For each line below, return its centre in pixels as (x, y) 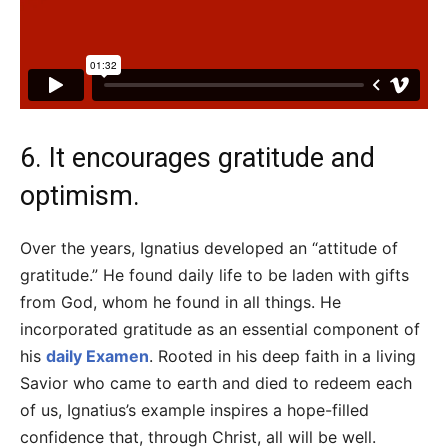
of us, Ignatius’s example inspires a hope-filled (194, 409)
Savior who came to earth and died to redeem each (216, 382)
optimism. (80, 195)
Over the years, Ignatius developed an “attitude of (209, 247)
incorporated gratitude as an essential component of (220, 328)
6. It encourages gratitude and (197, 157)
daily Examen (97, 355)
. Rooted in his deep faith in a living (282, 355)
